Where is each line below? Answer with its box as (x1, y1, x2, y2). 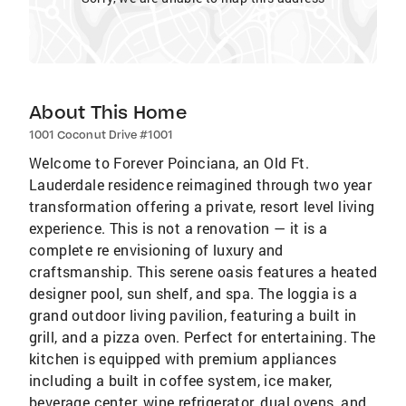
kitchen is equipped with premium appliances (29, 349, 337, 368)
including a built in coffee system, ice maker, (29, 371, 333, 390)
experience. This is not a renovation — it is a (29, 218, 328, 237)
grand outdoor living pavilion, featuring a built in (29, 305, 357, 324)
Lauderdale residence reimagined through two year (29, 175, 372, 194)
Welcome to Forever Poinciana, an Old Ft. (29, 153, 309, 172)
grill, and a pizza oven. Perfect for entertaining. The (29, 327, 376, 346)
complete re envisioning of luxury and (29, 240, 284, 259)
